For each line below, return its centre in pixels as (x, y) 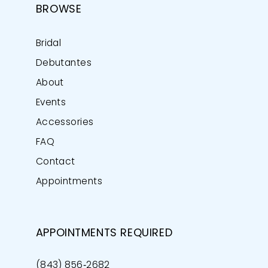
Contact (55, 162)
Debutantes (64, 63)
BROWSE (59, 10)
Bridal (48, 43)
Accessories (65, 122)
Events (51, 103)
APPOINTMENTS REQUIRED (104, 234)
